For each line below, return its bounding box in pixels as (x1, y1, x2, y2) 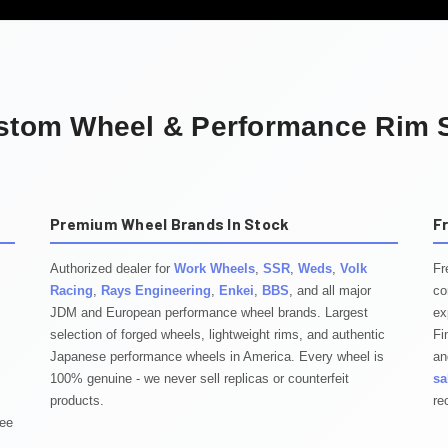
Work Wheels (174, 261, 255, 277)
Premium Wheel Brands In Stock (50, 214, 290, 234)
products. (50, 393, 104, 409)
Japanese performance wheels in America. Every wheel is (50, 349, 384, 365)
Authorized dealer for (50, 261, 174, 277)
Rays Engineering (101, 283, 211, 299)
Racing (50, 283, 93, 299)
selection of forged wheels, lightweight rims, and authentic (50, 327, 385, 343)
